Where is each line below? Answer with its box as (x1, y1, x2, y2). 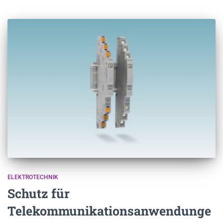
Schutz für (7, 185, 70, 202)
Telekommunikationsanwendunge (7, 202, 211, 219)
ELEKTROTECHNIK (7, 173, 58, 181)
